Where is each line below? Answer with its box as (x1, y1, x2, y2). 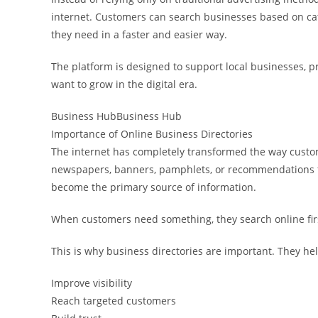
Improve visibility (51, 275, 132, 290)
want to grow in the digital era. (51, 77, 197, 91)
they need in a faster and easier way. (51, 27, 227, 41)
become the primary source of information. (51, 180, 256, 194)
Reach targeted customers (51, 293, 176, 307)
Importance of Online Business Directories (51, 126, 253, 141)
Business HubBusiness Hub (51, 109, 182, 123)
